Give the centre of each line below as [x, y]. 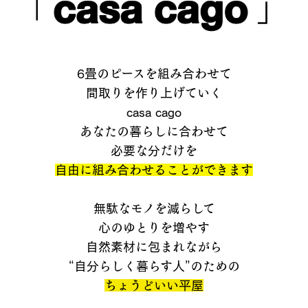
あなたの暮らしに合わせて [154, 132]
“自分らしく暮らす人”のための [154, 266]
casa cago [154, 112]
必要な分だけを [154, 151]
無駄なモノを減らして [154, 209]
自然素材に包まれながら [154, 247]
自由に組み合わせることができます [154, 170]
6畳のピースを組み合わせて [154, 74]
